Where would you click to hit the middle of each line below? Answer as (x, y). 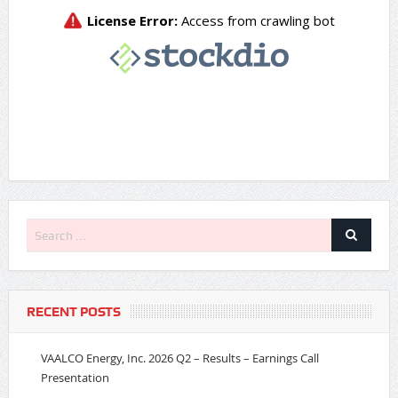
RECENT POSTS (73, 311)
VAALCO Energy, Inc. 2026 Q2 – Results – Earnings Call (179, 358)
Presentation (75, 377)
